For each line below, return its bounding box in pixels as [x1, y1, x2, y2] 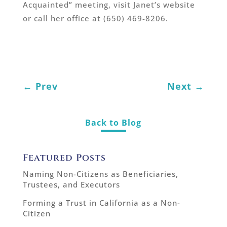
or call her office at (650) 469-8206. [22, 13, 168, 23]
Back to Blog [85, 117, 142, 129]
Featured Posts [22, 152, 106, 165]
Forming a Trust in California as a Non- [22, 198, 180, 208]
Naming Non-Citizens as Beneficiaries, [22, 169, 178, 179]
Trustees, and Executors [22, 179, 120, 190]
